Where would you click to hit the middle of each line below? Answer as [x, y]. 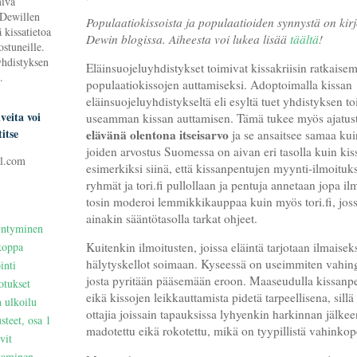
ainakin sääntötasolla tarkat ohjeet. [174, 218]
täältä [304, 39]
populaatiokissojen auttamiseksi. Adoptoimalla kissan [219, 84]
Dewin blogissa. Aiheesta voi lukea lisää [188, 39]
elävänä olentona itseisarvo [157, 134]
